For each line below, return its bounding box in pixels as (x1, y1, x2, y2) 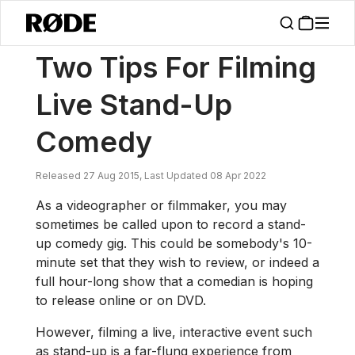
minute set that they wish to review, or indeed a (36, 254, 319, 270)
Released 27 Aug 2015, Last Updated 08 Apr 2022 (36, 170, 266, 181)
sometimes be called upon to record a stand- (36, 216, 306, 232)
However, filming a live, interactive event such (36, 324, 312, 340)
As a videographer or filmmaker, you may (36, 197, 287, 213)
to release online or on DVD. (36, 292, 206, 308)
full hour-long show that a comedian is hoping (36, 273, 313, 289)
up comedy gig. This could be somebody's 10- (36, 235, 312, 251)
